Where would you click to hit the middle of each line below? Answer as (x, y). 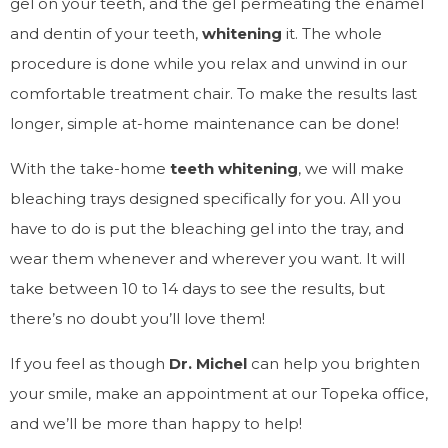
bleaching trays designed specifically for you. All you (205, 198)
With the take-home (90, 168)
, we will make (351, 168)
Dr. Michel (208, 363)
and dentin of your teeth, (106, 33)
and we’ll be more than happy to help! (156, 423)
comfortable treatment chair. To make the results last (213, 93)
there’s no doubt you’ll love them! (137, 318)
